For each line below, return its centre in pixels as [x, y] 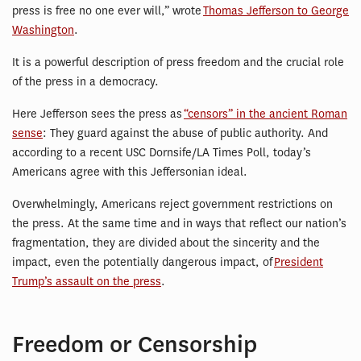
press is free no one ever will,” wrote [108, 10]
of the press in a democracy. [85, 81]
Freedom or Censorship [135, 344]
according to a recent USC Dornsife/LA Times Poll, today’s [162, 152]
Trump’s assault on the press [87, 281]
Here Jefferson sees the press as [98, 114]
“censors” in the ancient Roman [266, 114]
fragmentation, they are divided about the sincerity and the [166, 243]
